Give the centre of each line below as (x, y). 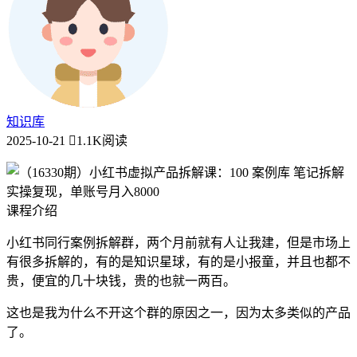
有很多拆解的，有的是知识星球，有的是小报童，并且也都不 (178, 262)
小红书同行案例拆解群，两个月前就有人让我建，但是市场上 (178, 243)
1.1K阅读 (102, 141)
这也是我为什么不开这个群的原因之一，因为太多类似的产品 (178, 313)
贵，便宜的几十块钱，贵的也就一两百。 (121, 281)
